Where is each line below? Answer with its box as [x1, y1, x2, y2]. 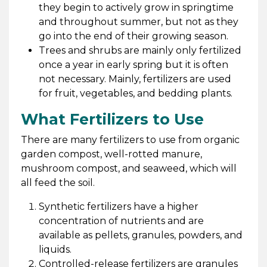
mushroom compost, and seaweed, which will [20, 162, 237, 174]
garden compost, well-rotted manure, [20, 148, 202, 160]
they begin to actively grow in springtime [38, 1, 234, 13]
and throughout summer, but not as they [38, 15, 238, 27]
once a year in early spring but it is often [38, 58, 228, 70]
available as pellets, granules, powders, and [38, 229, 243, 241]
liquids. [38, 243, 72, 255]
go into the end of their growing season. [38, 30, 228, 42]
